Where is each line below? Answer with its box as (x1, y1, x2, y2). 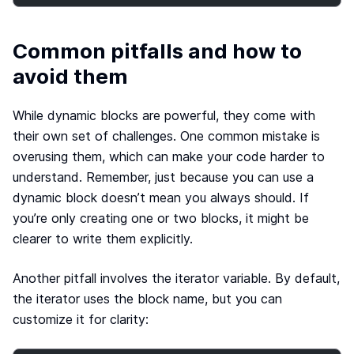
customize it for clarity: (13, 311, 149, 327)
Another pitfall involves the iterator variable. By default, (13, 270, 340, 286)
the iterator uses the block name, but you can (13, 291, 282, 307)
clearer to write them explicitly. (13, 231, 193, 247)
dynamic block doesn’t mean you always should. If (13, 190, 309, 205)
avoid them (13, 64, 128, 88)
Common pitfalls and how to (13, 39, 302, 63)
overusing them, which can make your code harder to (13, 149, 325, 164)
